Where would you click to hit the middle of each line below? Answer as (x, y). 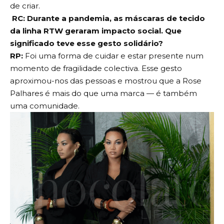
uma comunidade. (45, 105)
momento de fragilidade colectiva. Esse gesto (96, 68)
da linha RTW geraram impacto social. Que (96, 30)
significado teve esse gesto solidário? (86, 43)
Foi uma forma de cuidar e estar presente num (113, 55)
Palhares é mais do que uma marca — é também (103, 93)
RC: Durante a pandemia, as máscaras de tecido (107, 18)
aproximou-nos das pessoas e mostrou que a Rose (106, 80)
